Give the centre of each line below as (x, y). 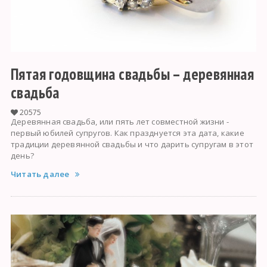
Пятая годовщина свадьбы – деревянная (132, 74)
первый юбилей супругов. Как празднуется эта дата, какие (127, 133)
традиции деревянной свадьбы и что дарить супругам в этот (132, 144)
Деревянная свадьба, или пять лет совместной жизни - (120, 121)
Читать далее (40, 174)
